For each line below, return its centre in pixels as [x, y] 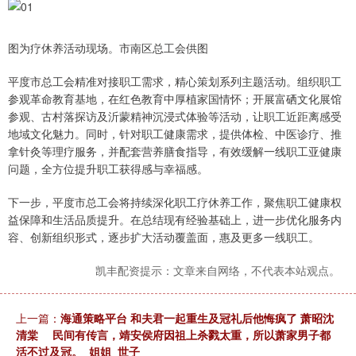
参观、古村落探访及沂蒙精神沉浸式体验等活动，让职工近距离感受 [175, 116]
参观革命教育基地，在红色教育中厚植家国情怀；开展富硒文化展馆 [175, 99]
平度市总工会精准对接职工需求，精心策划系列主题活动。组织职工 [175, 81]
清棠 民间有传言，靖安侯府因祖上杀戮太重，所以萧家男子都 [173, 335]
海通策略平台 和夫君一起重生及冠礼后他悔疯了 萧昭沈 [197, 318]
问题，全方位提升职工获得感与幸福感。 [108, 169]
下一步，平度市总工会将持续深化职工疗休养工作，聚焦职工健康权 [175, 202]
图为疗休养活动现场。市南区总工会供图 [108, 48]
